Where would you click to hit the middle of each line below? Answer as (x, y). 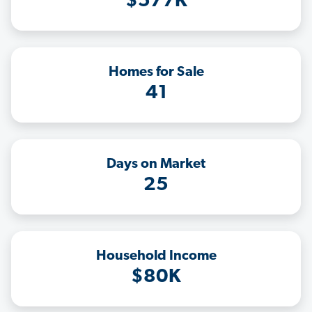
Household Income (156, 257)
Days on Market (156, 165)
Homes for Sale (156, 73)
